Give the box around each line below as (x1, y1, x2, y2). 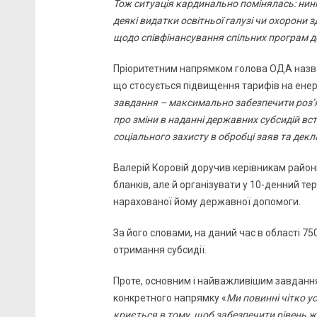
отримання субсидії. (113, 244, 207, 256)
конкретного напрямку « (113, 292, 226, 304)
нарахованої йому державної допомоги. (113, 196, 301, 208)
